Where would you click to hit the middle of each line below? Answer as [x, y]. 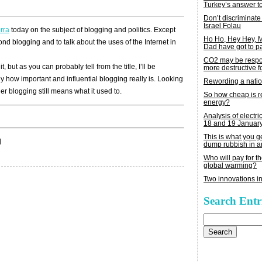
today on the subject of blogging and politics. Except [92, 30]
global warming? [230, 166]
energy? [217, 102]
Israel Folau [222, 26]
